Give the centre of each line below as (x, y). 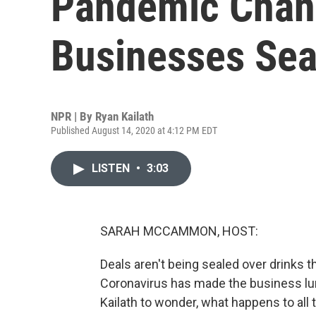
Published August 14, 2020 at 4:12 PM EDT (134, 130)
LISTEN (112, 168)
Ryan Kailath (124, 116)
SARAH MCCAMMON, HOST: (179, 231)
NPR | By (73, 116)
